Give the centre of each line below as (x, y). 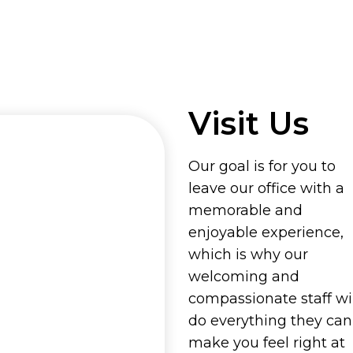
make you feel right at (267, 342)
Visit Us (249, 123)
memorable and (245, 210)
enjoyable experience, (266, 232)
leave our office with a (266, 188)
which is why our (248, 254)
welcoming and (244, 276)
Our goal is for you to (262, 166)
